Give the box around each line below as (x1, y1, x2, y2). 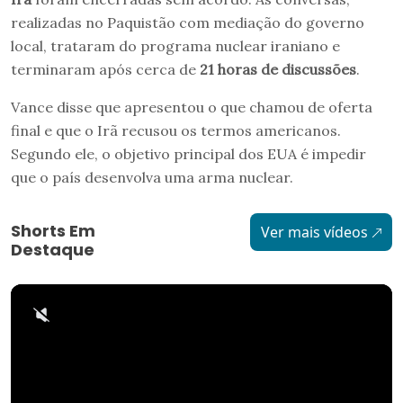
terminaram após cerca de (11, 60, 200, 79)
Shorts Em (11, 219, 95, 243)
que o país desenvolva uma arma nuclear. (11, 168, 293, 187)
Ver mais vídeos (260, 222, 368, 243)
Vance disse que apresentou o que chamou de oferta (11, 98, 372, 117)
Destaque (11, 238, 94, 262)
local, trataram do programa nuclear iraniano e (11, 37, 340, 56)
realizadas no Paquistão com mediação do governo (11, 13, 364, 32)
